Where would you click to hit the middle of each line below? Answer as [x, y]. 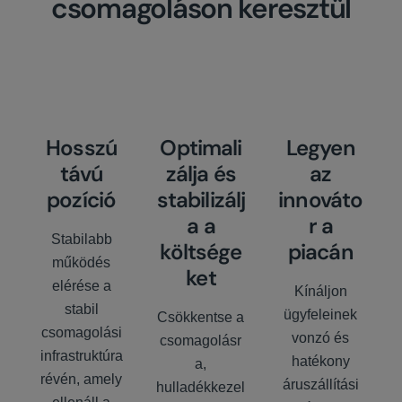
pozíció [82, 199]
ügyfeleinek [321, 315]
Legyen [320, 147]
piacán [320, 251]
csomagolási [81, 332]
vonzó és [321, 338]
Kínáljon [320, 291]
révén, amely [82, 379]
